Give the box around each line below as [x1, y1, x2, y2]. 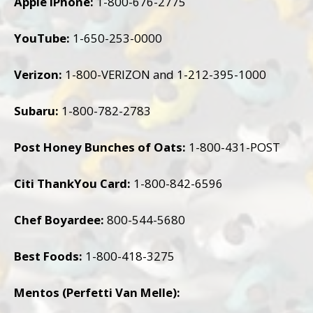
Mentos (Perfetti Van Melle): [14, 284, 180, 300]
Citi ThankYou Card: [14, 175, 131, 191]
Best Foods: [14, 247, 82, 264]
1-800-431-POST [186, 138, 283, 155]
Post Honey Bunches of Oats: [14, 138, 186, 155]
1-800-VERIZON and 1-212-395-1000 [62, 66, 266, 82]
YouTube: [14, 29, 70, 46]
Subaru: [14, 102, 59, 119]
